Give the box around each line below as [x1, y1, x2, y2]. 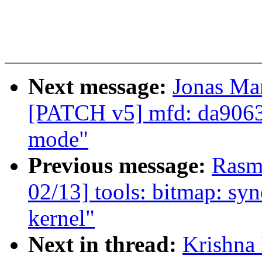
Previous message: [28, 153, 212, 178]
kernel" [28, 205, 95, 231]
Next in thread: [28, 232, 182, 257]
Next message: [28, 74, 173, 99]
